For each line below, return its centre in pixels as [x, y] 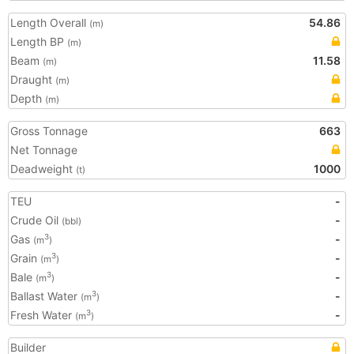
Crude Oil [36, 220]
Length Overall [50, 23]
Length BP [39, 41]
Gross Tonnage [49, 131]
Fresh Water [43, 315]
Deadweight [43, 169]
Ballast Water [45, 296]
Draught [33, 79]
